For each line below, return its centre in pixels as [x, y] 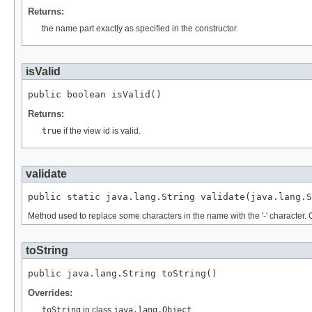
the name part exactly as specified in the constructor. [140, 29]
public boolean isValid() [95, 95]
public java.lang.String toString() [123, 273]
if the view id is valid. [101, 131]
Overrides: [50, 292]
